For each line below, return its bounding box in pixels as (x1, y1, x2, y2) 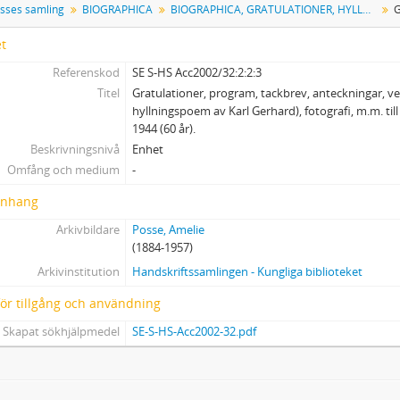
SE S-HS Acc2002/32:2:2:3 (132, 64, 262, 80)
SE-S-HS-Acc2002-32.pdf (132, 323, 257, 339)
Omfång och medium (6, 162, 120, 178)
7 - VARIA (13, 73, 61, 89)
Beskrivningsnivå (29, 141, 120, 157)
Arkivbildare (55, 221, 120, 237)
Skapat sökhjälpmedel (2, 323, 120, 339)
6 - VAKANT (13, 52, 72, 68)
